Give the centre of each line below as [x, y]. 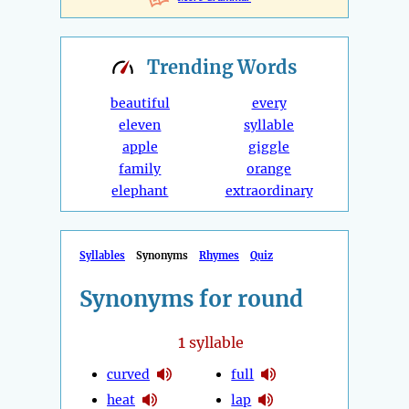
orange [269, 169]
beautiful [140, 104]
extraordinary [269, 191]
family [140, 169]
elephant [140, 191]
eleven [140, 126]
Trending [192, 68]
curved [128, 374]
